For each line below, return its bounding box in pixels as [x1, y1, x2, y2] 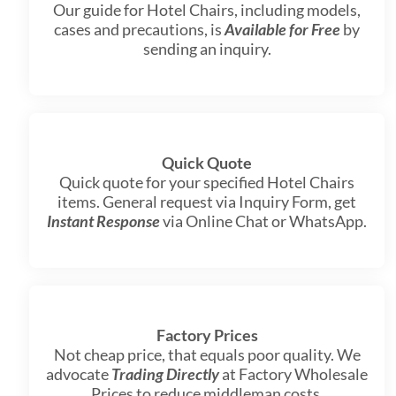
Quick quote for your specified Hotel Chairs [59, 172, 354, 193]
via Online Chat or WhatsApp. [160, 211, 367, 232]
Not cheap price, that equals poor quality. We [53, 345, 361, 365]
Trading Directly [111, 364, 219, 385]
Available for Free [225, 19, 343, 40]
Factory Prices [156, 325, 258, 346]
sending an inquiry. [142, 39, 271, 59]
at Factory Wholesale [219, 364, 368, 385]
